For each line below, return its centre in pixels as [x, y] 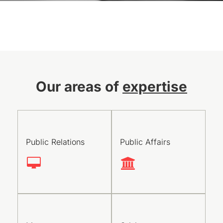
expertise [155, 87]
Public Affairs [145, 142]
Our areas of [79, 87]
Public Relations [55, 142]
